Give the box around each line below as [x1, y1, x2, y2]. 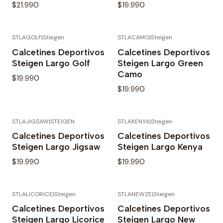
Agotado [128, 41, 152, 49]
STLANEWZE [117, 190, 152, 199]
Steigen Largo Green [117, 57, 203, 68]
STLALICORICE [12, 190, 53, 199]
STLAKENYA [117, 117, 149, 125]
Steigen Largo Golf [12, 57, 90, 68]
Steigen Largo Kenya [117, 141, 203, 152]
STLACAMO [117, 33, 149, 42]
